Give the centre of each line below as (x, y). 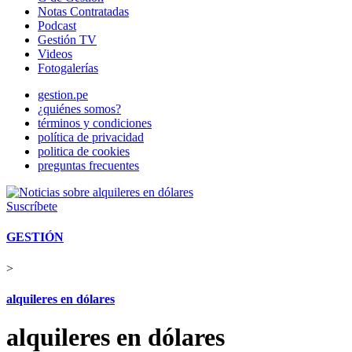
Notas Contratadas (83, 11)
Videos (55, 54)
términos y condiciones (95, 123)
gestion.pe (63, 95)
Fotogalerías (68, 68)
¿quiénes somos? (79, 109)
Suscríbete (32, 206)
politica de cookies (84, 151)
